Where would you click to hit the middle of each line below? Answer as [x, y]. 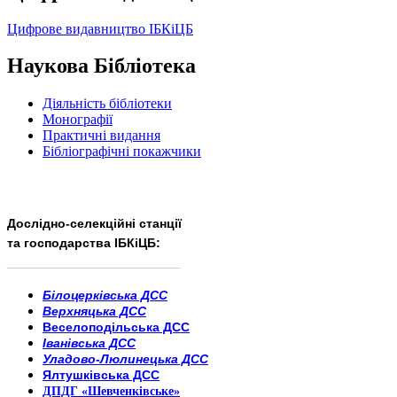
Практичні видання [101, 136]
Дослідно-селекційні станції [94, 223]
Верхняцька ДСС [94, 311]
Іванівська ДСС [89, 343]
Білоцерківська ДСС [105, 296]
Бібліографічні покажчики [122, 152]
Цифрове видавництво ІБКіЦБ [100, 28]
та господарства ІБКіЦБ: [84, 242]
